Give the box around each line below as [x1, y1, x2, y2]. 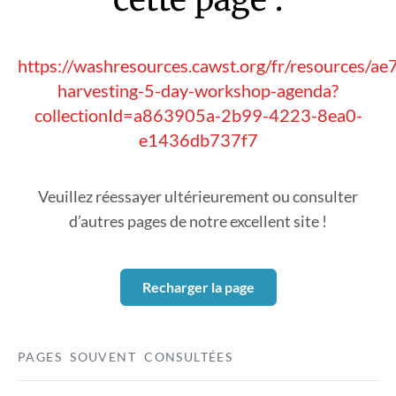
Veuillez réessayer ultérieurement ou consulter [38, 187, 358, 206]
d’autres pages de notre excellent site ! [69, 211, 327, 231]
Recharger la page [141, 278, 255, 295]
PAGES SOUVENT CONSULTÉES [18, 349, 233, 364]
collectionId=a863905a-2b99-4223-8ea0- [34, 104, 362, 126]
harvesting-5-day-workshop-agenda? [57, 80, 339, 101]
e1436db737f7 [138, 129, 258, 150]
